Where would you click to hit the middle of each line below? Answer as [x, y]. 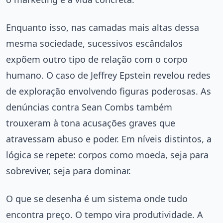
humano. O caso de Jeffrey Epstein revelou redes [108, 75]
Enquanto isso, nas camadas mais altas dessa [103, 28]
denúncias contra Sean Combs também [89, 107]
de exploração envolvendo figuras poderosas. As [109, 91]
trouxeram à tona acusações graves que [91, 123]
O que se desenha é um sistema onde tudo [97, 199]
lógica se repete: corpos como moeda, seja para [107, 155]
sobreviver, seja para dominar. [68, 171]
